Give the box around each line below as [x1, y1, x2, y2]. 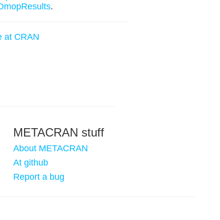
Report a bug [13, 172, 64, 182]
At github [13, 158, 48, 167]
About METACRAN [13, 143, 88, 153]
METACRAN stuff [13, 126, 104, 139]
